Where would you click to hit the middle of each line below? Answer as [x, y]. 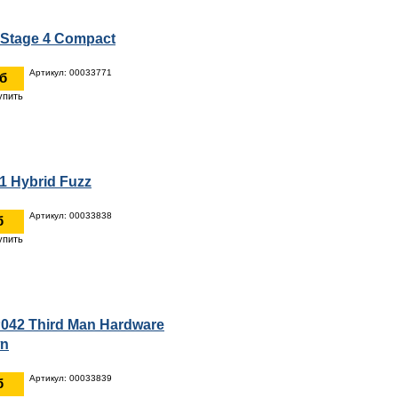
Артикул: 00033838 [71, 215]
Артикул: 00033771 [71, 72]
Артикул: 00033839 [71, 378]
